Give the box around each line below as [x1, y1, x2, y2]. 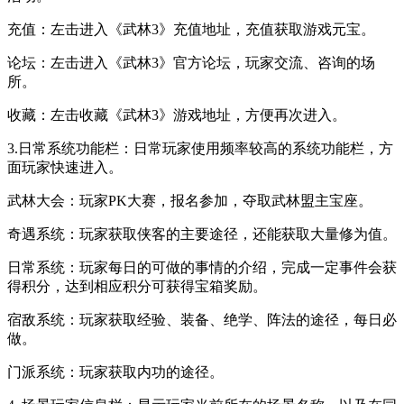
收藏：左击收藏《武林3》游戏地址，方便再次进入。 [7, 106, 346, 123]
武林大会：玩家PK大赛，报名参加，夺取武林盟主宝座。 [7, 192, 372, 208]
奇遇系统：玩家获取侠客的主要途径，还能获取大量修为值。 [7, 225, 397, 242]
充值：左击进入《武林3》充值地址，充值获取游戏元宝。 [7, 21, 375, 37]
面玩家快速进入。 [7, 159, 123, 175]
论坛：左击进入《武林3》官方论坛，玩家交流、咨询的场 [7, 54, 375, 70]
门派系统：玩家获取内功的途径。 [7, 363, 224, 380]
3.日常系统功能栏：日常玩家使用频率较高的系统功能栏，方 [7, 140, 393, 156]
